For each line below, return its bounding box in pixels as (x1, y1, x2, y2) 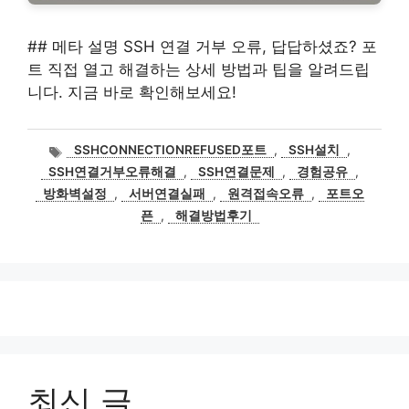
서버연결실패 (129, 186, 205, 202)
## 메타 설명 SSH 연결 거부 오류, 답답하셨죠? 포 (27, 37, 377, 56)
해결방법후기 (175, 208, 252, 224)
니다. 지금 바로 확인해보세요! (27, 83, 236, 101)
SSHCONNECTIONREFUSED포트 (73, 142, 267, 158)
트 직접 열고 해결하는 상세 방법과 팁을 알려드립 (27, 60, 370, 79)
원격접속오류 (227, 186, 304, 202)
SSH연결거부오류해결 (48, 164, 176, 180)
